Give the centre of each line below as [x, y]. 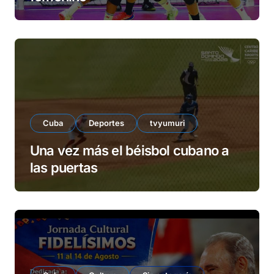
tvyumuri [167, 123]
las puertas [64, 168]
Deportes [106, 123]
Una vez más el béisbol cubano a [130, 150]
